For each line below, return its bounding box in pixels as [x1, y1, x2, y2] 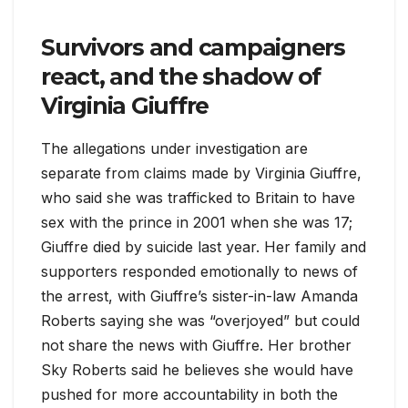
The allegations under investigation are [41, 138, 308, 158]
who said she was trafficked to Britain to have [41, 188, 355, 207]
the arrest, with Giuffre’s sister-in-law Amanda [41, 286, 358, 305]
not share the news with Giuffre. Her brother [41, 335, 352, 354]
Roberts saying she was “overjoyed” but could [41, 311, 360, 330]
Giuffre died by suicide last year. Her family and [41, 237, 366, 256]
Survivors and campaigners [41, 34, 345, 62]
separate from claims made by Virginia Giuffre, [41, 163, 362, 182]
